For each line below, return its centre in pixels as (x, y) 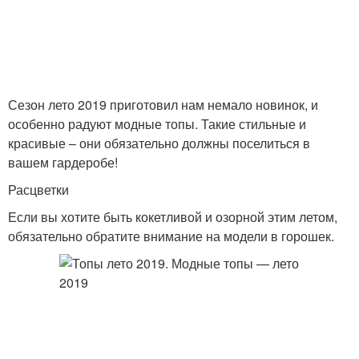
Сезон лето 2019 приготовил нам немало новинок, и (163, 105)
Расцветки (38, 190)
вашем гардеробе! (63, 162)
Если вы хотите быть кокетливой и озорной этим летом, (173, 217)
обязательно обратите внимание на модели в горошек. (171, 236)
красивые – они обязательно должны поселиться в (159, 143)
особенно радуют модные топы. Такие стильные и (157, 124)
